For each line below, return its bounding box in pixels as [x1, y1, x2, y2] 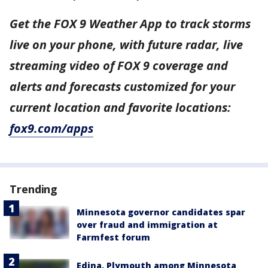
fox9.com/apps [10, 120, 93, 137]
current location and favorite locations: [10, 99, 231, 116]
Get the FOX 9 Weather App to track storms [10, 16, 251, 32]
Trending [10, 182, 58, 197]
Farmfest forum [77, 232, 150, 243]
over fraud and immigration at [77, 219, 218, 231]
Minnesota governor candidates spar [77, 206, 245, 218]
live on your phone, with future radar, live [10, 36, 243, 53]
